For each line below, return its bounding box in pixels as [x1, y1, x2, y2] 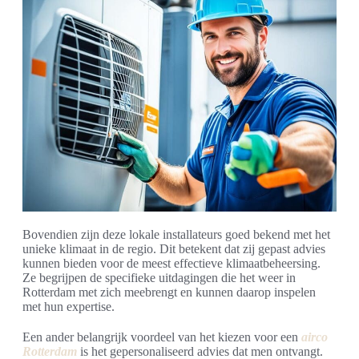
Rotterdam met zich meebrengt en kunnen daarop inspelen [22, 284, 316, 299]
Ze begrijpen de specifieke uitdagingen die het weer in [22, 270, 296, 284]
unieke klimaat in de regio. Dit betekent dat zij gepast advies [22, 241, 325, 256]
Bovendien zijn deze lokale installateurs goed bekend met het [22, 227, 330, 241]
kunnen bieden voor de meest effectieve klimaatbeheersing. [22, 256, 321, 270]
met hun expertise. [22, 299, 115, 313]
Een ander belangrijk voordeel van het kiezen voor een [22, 329, 301, 344]
